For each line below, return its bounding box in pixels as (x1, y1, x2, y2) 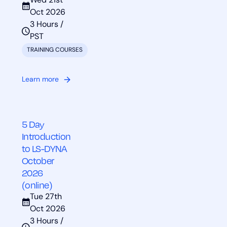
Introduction (21, 130, 71, 142)
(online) (21, 179, 52, 191)
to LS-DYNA (21, 142, 67, 154)
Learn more (21, 75, 59, 84)
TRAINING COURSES (26, 47, 83, 54)
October (21, 155, 54, 166)
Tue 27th (29, 193, 62, 201)
